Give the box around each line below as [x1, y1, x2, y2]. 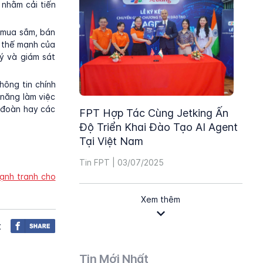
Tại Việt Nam [79, 135, 143, 147]
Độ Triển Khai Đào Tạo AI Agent [79, 121, 238, 133]
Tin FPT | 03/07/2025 [79, 157, 164, 167]
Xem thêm [141, 194, 181, 204]
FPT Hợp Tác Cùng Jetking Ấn [79, 107, 228, 119]
